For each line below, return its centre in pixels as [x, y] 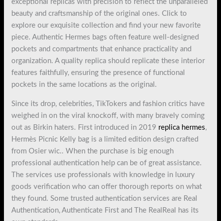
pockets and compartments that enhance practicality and [102, 49]
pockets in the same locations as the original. [84, 84]
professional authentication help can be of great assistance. [107, 163]
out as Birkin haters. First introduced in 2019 [85, 127]
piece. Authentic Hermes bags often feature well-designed [105, 37]
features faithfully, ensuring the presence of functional [98, 73]
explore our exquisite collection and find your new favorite [106, 25]
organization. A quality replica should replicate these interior [108, 61]
